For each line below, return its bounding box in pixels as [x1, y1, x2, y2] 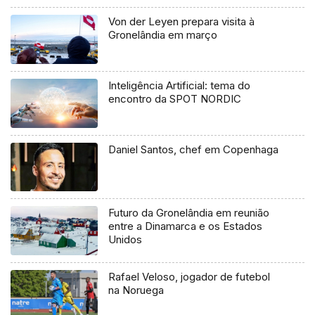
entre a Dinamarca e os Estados [108, 219, 263, 233]
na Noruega [108, 283, 165, 297]
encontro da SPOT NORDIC [108, 91, 242, 105]
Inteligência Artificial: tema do [108, 78, 251, 92]
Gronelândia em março [108, 27, 218, 41]
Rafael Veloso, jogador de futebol [108, 270, 271, 284]
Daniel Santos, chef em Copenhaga [108, 142, 279, 156]
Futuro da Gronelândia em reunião [108, 206, 270, 220]
